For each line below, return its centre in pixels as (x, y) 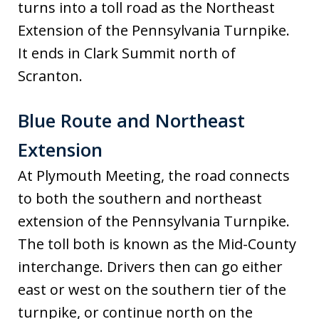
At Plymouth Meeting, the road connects (154, 176)
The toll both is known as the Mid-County (157, 244)
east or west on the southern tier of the (152, 290)
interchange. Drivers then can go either (150, 267)
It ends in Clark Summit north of (127, 53)
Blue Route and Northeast (131, 121)
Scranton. (50, 76)
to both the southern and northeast (140, 199)
